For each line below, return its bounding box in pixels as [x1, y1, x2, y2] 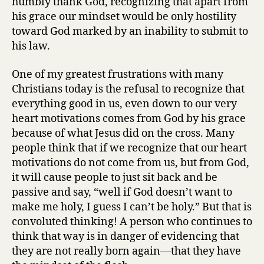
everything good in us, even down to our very [12, 97, 237, 111]
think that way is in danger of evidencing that [12, 229, 239, 243]
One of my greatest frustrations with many [12, 67, 223, 81]
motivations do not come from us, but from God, [12, 156, 249, 170]
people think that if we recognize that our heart [12, 141, 247, 155]
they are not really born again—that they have [12, 244, 241, 258]
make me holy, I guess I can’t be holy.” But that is [12, 200, 252, 214]
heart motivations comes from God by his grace [12, 111, 246, 126]
